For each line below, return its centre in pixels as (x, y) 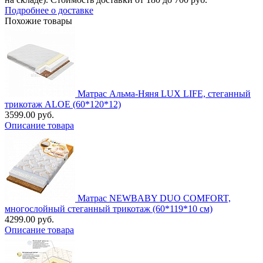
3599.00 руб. (29, 114)
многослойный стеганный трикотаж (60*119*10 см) (109, 208)
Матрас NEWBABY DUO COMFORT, (154, 198)
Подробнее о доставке (49, 10)
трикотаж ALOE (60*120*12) (63, 104)
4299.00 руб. (29, 219)
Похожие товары (38, 21)
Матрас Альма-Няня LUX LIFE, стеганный (164, 93)
